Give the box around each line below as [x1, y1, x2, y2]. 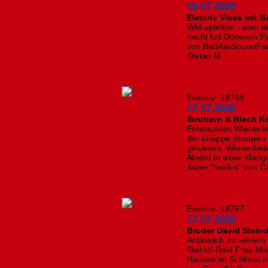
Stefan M [187, 51, 221, 60]
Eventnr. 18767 [187, 204, 245, 214]
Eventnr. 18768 [187, 93, 245, 102]
